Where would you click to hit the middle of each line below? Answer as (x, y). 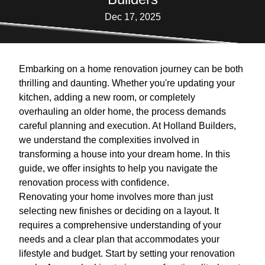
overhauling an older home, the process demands (122, 112)
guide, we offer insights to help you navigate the (118, 169)
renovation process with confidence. (94, 183)
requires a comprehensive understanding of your (120, 225)
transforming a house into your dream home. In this (125, 154)
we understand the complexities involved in (109, 140)
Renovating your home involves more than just (116, 197)
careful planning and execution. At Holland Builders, (127, 126)
